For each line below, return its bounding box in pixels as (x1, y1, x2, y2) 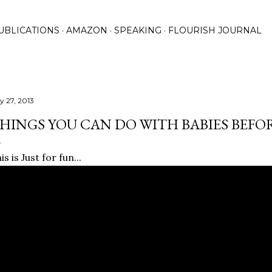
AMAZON (66, 25, 107, 36)
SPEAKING (114, 25, 161, 36)
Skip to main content (86, 7, 186, 23)
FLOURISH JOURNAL (168, 25, 262, 36)
